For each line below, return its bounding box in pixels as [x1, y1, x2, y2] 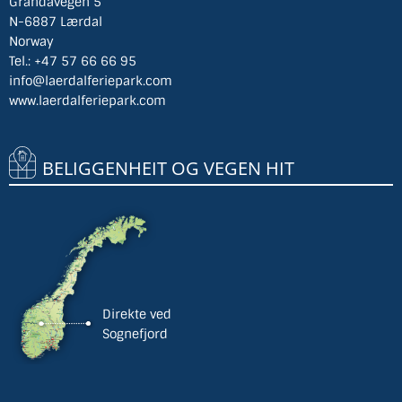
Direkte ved [102, 306, 171, 323]
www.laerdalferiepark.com [9, 92, 166, 109]
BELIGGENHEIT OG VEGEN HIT [42, 156, 294, 181]
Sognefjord [102, 326, 168, 343]
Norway [9, 33, 54, 50]
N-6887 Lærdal [9, 13, 102, 31]
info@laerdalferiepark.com [9, 73, 172, 90]
